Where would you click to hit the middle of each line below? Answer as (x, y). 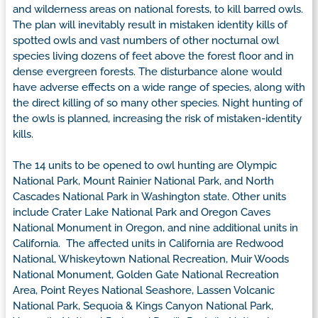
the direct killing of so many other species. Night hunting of (158, 103)
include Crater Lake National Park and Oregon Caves (142, 213)
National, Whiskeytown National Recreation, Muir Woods (151, 259)
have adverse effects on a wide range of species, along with (159, 87)
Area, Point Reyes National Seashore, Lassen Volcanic (144, 291)
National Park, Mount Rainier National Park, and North (143, 181)
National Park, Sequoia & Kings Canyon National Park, (143, 306)
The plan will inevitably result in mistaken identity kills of (150, 24)
